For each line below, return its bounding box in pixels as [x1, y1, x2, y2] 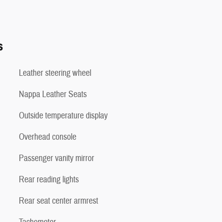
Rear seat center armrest [19, 195, 98, 207]
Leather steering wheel [19, 67, 91, 79]
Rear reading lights [19, 173, 79, 185]
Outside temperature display [19, 110, 108, 121]
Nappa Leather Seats [19, 88, 87, 100]
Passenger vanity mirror [19, 152, 94, 164]
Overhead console [19, 131, 76, 143]
